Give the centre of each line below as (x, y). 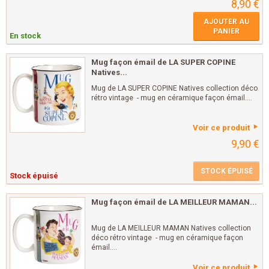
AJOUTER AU (226, 22)
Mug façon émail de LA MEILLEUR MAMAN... (174, 202)
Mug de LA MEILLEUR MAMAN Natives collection (171, 228)
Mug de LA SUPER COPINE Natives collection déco (174, 89)
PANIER (226, 32)
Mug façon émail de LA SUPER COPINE (163, 62)
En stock (25, 36)
